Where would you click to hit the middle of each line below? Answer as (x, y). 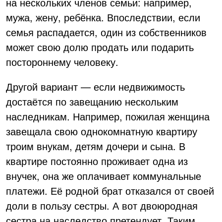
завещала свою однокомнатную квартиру (102, 131)
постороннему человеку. (62, 62)
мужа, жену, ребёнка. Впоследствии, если (103, 17)
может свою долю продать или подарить (100, 47)
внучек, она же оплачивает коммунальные (104, 176)
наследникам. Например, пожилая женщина (108, 116)
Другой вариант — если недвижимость (95, 87)
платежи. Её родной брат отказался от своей (110, 191)
